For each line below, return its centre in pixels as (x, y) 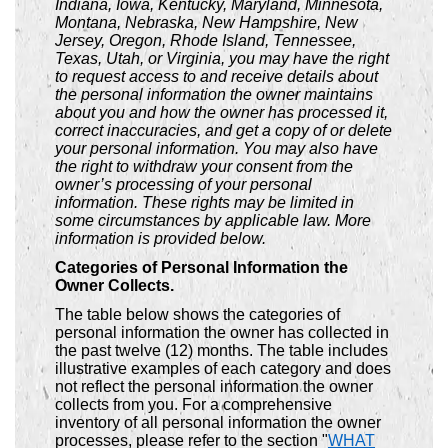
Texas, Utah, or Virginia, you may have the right (222, 59)
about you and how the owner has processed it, (221, 113)
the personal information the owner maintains (214, 95)
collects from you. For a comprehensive (193, 404)
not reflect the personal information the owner (214, 386)
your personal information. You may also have (216, 149)
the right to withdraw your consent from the (204, 167)
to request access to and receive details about (216, 77)
